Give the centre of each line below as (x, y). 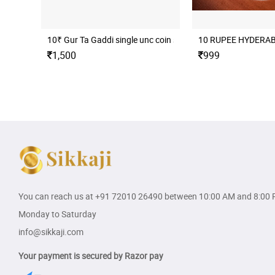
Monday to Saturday (57, 214)
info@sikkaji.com (51, 231)
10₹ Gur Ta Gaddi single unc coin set (116, 39)
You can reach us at (57, 196)
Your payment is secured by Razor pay (91, 255)
